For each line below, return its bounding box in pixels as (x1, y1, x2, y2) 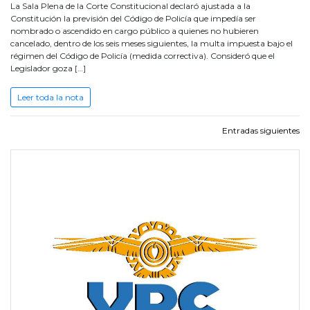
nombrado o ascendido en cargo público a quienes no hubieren (10, 26, 259, 37)
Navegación (10, 124, 114, 145)
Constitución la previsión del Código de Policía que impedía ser (10, 13, 256, 24)
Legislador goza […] (10, 63, 86, 74)
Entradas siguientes (222, 125, 300, 136)
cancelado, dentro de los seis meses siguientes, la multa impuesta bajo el (10, 38, 293, 49)
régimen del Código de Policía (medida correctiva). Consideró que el (10, 51, 275, 62)
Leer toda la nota (17, 91, 84, 102)
